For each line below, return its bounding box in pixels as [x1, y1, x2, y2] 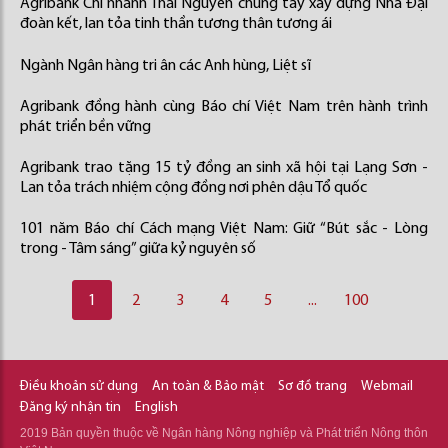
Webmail [361, 379, 413, 394]
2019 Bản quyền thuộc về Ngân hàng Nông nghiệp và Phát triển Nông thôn [20, 426, 428, 440]
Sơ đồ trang [278, 379, 347, 394]
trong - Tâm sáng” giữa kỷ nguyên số [20, 241, 256, 257]
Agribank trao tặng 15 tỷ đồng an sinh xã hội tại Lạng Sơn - [20, 160, 428, 176]
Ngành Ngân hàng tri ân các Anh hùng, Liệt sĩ [20, 58, 311, 74]
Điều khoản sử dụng [20, 379, 138, 394]
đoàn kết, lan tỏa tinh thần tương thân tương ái [20, 16, 332, 32]
